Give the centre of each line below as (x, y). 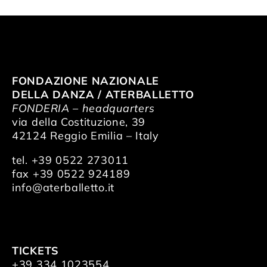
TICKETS (35, 251)
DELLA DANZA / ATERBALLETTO (103, 95)
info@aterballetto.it (63, 188)
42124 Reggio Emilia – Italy (86, 136)
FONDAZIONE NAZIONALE (86, 81)
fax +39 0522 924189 (71, 174)
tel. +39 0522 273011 (70, 160)
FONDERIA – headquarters (84, 108)
